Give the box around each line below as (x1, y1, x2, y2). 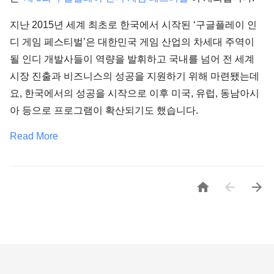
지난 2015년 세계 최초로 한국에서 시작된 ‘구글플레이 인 (10, 20, 257, 30)
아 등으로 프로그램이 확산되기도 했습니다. (10, 105, 198, 116)
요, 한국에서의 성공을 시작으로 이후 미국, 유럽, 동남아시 (10, 88, 259, 98)
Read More (10, 131, 58, 141)
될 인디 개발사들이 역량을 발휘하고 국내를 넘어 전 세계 (10, 54, 254, 64)
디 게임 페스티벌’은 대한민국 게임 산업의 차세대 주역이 (10, 37, 254, 47)
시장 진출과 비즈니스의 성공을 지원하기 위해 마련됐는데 (10, 71, 259, 81)
